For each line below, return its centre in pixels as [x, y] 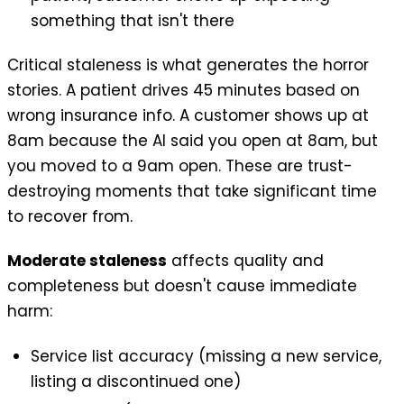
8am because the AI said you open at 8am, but [193, 141]
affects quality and [245, 261]
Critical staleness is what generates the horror [188, 65]
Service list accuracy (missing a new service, [206, 356]
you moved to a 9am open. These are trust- [180, 166]
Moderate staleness [87, 261]
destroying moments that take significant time [192, 191]
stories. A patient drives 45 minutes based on [184, 90]
